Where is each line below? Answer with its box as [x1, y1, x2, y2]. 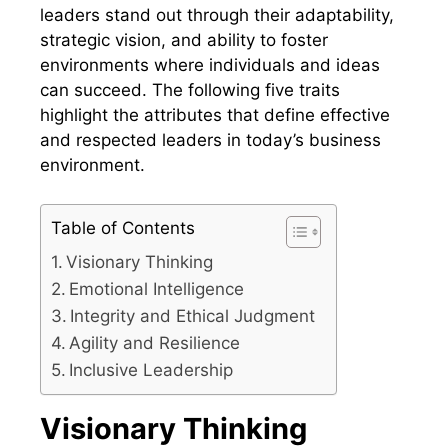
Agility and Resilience [69, 332, 241, 353]
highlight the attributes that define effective [40, 105, 390, 126]
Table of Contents [51, 217, 195, 238]
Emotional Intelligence [69, 278, 245, 299]
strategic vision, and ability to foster [40, 30, 328, 51]
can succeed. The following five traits [40, 80, 340, 101]
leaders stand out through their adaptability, [40, 5, 394, 26]
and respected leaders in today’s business [40, 130, 381, 151]
